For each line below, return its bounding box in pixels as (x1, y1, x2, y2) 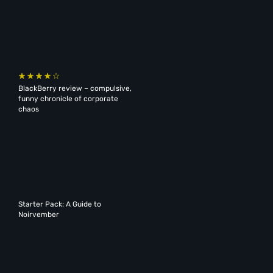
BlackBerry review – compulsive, (18, 84, 132, 93)
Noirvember (18, 210, 59, 219)
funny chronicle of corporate (18, 94, 118, 104)
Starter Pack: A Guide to (18, 200, 101, 209)
